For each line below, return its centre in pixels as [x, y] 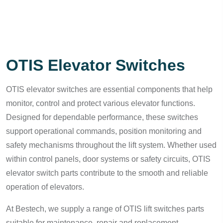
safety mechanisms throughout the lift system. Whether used [111, 145]
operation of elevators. [45, 187]
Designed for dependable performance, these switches [102, 117]
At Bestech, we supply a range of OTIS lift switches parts [105, 209]
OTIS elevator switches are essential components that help [109, 89]
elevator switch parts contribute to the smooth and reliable [107, 173]
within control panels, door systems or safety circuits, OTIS [108, 159]
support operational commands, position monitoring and [104, 131]
